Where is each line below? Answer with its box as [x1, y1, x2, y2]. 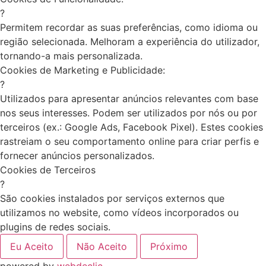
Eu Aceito [10, 240, 53, 253]
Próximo [150, 240, 188, 253]
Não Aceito [77, 240, 127, 253]
